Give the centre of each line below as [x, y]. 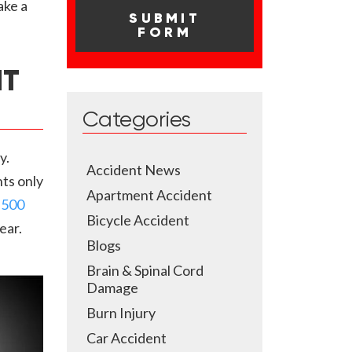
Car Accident [126, 338]
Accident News [134, 170]
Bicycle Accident [138, 220]
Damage [112, 288]
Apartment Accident [149, 195]
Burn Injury [121, 313]
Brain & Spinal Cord [145, 270]
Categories [137, 120]
